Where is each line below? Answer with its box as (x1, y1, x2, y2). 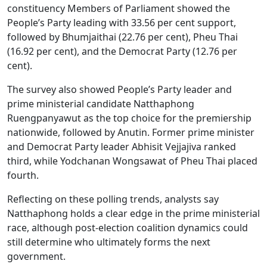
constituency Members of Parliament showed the (7, 2, 230, 15)
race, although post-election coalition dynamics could (7, 221, 248, 234)
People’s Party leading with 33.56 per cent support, (7, 16, 236, 29)
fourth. (7, 169, 39, 182)
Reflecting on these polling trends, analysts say (7, 193, 219, 206)
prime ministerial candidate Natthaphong (7, 97, 194, 110)
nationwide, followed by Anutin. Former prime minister (7, 126, 254, 139)
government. (7, 250, 66, 263)
